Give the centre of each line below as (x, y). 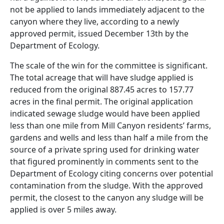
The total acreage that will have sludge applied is (102, 77)
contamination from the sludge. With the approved (106, 185)
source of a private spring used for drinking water (105, 149)
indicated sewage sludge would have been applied (105, 113)
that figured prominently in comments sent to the (104, 161)
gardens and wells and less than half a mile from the (109, 137)
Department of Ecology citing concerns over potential (111, 173)
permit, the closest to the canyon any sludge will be (107, 197)
